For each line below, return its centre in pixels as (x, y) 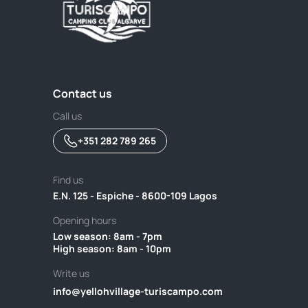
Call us (67, 116)
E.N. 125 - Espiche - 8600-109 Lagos (135, 196)
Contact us (82, 94)
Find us (68, 180)
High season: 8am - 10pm (112, 249)
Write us (71, 274)
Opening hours (85, 221)
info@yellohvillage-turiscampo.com (138, 291)
